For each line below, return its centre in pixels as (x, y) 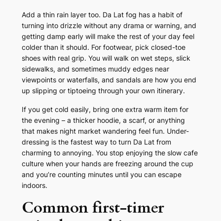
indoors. (34, 185)
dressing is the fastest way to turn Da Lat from (96, 142)
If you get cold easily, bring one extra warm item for (105, 110)
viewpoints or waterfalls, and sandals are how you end (109, 80)
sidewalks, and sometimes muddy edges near (95, 69)
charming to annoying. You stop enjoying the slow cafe (110, 153)
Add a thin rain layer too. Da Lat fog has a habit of (102, 15)
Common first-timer (93, 208)
